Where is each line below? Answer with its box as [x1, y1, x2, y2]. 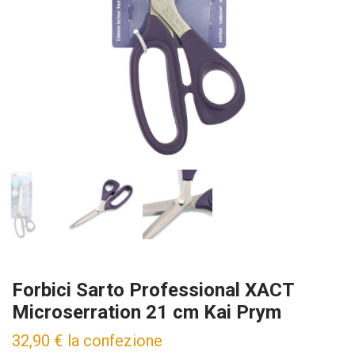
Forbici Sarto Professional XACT [12, 278, 294, 301]
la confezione [67, 330, 162, 350]
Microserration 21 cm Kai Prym [12, 300, 281, 323]
